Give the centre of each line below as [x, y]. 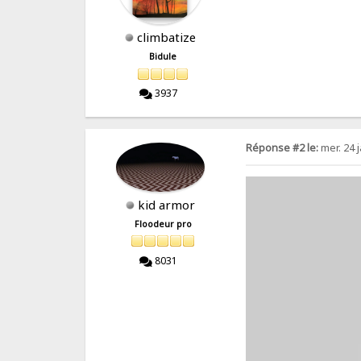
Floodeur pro [163, 224]
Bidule [163, 57]
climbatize [167, 37]
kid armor [167, 205]
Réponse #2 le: [282, 147]
